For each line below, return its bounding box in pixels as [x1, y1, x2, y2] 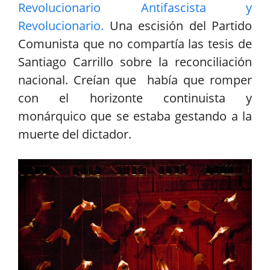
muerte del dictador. [18, 126, 131, 143]
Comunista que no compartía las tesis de [18, 36, 252, 52]
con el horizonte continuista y [18, 90, 252, 107]
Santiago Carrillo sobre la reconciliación [18, 54, 252, 71]
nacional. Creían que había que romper [18, 72, 252, 89]
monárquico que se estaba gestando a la [18, 108, 252, 125]
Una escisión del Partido [104, 17, 252, 34]
